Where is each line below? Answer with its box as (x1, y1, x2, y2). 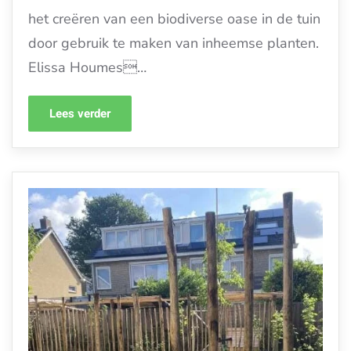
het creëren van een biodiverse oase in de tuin (28, 9, 320, 29)
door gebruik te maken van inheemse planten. (28, 34, 319, 53)
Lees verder (49, 105, 110, 123)
